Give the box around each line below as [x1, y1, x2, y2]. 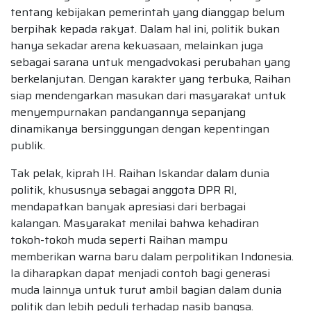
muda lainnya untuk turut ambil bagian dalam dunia [10, 281, 282, 299]
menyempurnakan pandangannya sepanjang [10, 103, 246, 121]
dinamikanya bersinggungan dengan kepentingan [10, 120, 269, 138]
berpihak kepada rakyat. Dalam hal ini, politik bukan [10, 20, 280, 38]
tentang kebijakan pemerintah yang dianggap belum [10, 3, 285, 22]
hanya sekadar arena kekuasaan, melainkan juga [10, 37, 263, 55]
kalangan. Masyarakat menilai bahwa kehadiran [10, 215, 259, 233]
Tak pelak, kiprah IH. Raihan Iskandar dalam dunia [10, 165, 269, 183]
